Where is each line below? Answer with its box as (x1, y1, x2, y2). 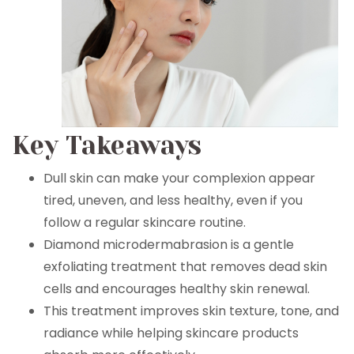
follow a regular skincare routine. (43, 213, 246, 232)
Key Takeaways (12, 131, 201, 160)
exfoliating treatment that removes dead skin (43, 258, 327, 276)
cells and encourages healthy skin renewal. (43, 280, 310, 298)
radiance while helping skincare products (43, 324, 299, 342)
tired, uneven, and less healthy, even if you (43, 191, 303, 209)
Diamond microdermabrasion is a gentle (43, 235, 294, 254)
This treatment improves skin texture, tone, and (43, 302, 339, 320)
